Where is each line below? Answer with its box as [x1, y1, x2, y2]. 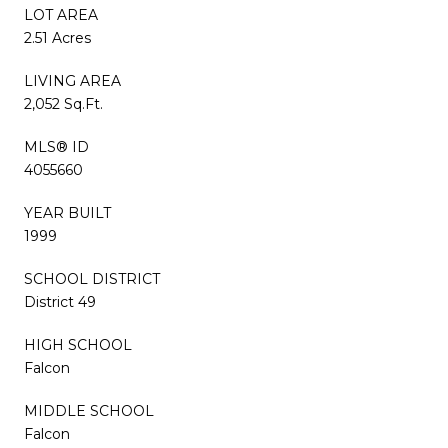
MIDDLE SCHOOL [24, 402, 154, 421]
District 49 [24, 293, 96, 312]
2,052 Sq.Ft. [24, 95, 103, 114]
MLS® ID [24, 138, 89, 157]
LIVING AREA [24, 72, 121, 91]
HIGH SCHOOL [24, 336, 132, 355]
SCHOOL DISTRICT [24, 270, 160, 289]
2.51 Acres [24, 29, 91, 48]
